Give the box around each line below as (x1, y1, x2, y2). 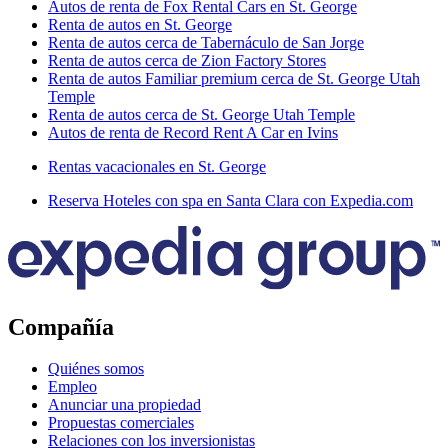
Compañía (8, 313, 114, 340)
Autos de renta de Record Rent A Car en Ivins (48, 124, 338, 142)
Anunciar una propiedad (48, 396, 201, 414)
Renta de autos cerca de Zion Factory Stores (48, 52, 326, 70)
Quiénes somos (48, 360, 144, 378)
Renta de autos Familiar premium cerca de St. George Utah (48, 70, 420, 88)
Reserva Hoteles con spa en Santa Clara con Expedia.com (48, 192, 413, 210)
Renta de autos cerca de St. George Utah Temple (48, 106, 355, 124)
